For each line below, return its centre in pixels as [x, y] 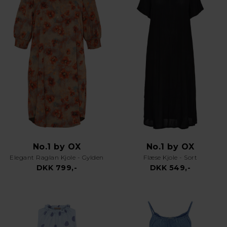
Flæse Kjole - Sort [170, 157]
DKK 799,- [57, 168]
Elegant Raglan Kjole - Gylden [57, 157]
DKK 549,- [170, 168]
